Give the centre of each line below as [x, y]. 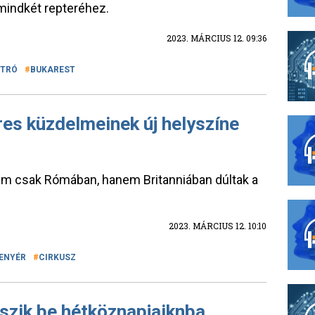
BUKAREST [53, 70]
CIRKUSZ [57, 257]
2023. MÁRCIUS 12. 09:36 [217, 38]
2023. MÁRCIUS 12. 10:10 [218, 226]
